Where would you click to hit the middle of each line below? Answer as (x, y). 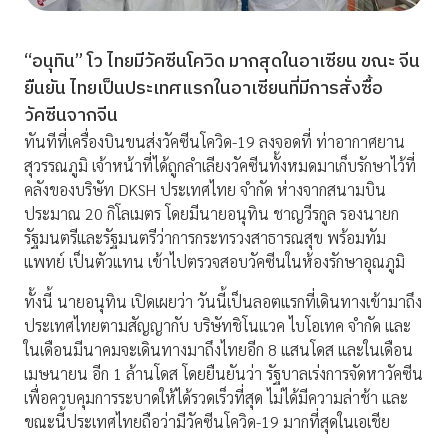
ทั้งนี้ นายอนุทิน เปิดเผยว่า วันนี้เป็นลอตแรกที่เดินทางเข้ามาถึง (223, 302)
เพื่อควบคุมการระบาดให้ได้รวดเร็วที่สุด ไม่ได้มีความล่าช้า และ (216, 398)
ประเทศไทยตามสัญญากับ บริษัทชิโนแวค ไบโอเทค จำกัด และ (217, 326)
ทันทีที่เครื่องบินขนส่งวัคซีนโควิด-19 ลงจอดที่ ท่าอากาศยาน (214, 142)
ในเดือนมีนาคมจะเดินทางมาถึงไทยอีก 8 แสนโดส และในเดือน (218, 350)
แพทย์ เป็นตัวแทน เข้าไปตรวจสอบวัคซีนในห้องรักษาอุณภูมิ (214, 262)
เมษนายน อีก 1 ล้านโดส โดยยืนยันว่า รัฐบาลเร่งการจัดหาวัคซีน (223, 374)
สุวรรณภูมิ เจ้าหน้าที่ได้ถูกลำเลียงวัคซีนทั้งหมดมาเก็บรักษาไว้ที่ (220, 166)
